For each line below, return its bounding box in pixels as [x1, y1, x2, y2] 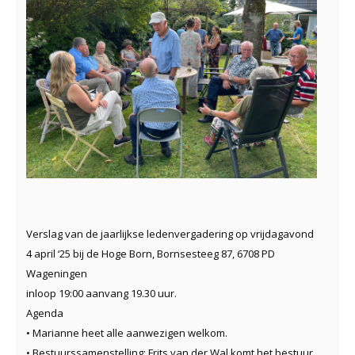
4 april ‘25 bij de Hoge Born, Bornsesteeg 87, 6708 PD [26, 246, 275, 261]
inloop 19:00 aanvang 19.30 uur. [26, 286, 177, 301]
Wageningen [26, 266, 87, 281]
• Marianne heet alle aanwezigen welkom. [26, 326, 227, 341]
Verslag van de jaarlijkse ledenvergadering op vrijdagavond [26, 227, 314, 242]
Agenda [26, 306, 63, 321]
